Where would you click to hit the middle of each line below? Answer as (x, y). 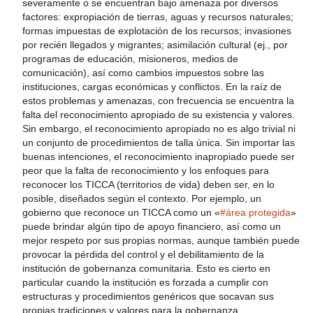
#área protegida (255, 212)
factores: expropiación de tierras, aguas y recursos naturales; (158, 17)
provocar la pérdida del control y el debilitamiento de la (143, 254)
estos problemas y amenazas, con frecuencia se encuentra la (158, 101)
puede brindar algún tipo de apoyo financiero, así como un (152, 226)
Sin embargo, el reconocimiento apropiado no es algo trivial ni (159, 129)
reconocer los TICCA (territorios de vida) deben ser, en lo (148, 184)
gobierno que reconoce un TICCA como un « (121, 212)
